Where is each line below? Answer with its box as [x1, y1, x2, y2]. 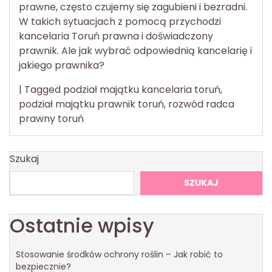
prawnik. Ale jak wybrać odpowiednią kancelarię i [19, 43, 252, 58]
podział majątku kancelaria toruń [63, 82, 220, 97]
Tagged [24, 82, 63, 97]
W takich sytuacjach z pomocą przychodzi [19, 14, 221, 29]
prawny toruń [19, 111, 84, 126]
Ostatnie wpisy [10, 211, 154, 239]
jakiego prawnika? [19, 58, 104, 72]
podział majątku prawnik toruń [19, 97, 164, 111]
